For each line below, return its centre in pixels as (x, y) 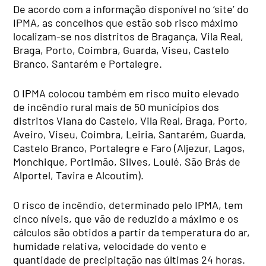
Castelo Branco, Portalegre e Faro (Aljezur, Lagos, (129, 148)
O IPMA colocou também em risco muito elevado (126, 93)
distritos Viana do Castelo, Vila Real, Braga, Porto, (131, 120)
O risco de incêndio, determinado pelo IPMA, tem (128, 205)
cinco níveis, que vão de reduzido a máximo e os (126, 218)
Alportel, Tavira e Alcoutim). (79, 175)
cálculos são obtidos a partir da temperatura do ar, (132, 232)
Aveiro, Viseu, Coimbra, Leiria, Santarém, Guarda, (130, 134)
